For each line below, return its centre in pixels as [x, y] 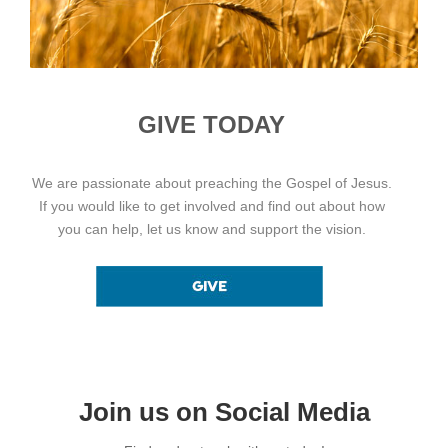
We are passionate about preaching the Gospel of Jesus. [211, 182]
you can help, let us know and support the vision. [211, 228]
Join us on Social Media [224, 411]
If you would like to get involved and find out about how [211, 205]
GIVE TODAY [211, 124]
